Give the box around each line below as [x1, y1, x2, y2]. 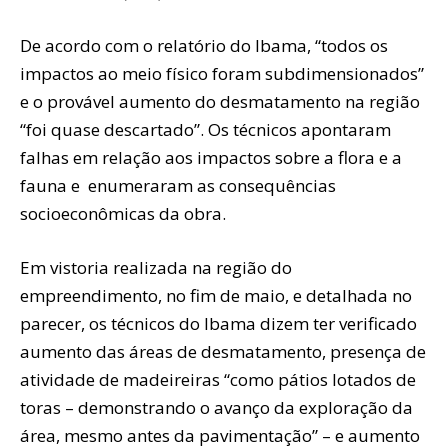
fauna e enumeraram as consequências [20, 173, 336, 197]
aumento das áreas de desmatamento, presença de [20, 339, 426, 363]
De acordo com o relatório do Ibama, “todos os [20, 33, 388, 57]
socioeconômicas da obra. [20, 201, 226, 225]
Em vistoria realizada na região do [20, 255, 292, 279]
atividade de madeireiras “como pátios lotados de [20, 367, 416, 391]
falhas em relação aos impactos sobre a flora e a [20, 145, 402, 169]
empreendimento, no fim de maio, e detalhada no [20, 283, 412, 307]
